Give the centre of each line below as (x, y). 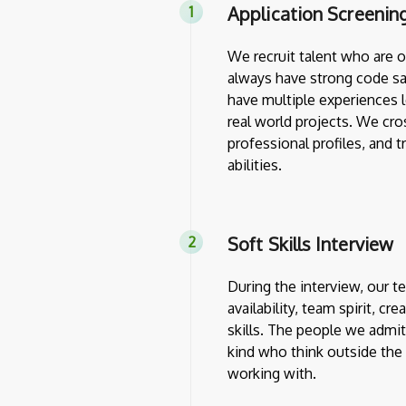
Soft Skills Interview (311, 244)
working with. (272, 373)
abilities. (255, 165)
